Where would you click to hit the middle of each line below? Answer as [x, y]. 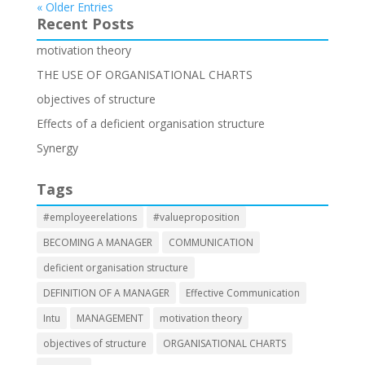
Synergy [57, 148]
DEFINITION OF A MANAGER [106, 293]
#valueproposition [196, 218]
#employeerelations [90, 218]
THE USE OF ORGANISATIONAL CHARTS [144, 75]
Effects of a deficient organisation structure [150, 124]
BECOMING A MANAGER [97, 243]
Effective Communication [242, 293]
